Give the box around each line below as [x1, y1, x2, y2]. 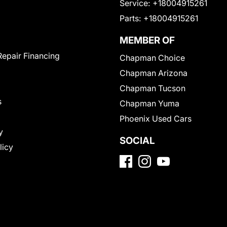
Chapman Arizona [120, 67, 187, 78]
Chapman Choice [120, 52, 185, 63]
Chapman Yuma [120, 98, 179, 108]
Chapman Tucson [120, 83, 185, 93]
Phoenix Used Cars [120, 113, 192, 124]
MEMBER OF [120, 34, 175, 46]
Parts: [120, 13, 141, 23]
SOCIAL [120, 134, 155, 146]
